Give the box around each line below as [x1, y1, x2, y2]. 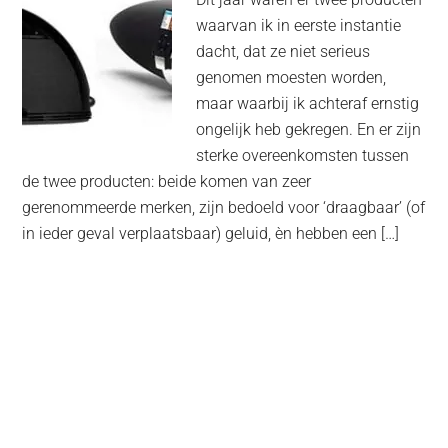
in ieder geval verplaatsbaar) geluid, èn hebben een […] [22, 224, 400, 244]
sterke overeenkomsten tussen [196, 146, 410, 166]
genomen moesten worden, [196, 68, 387, 88]
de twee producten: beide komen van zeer [22, 172, 312, 192]
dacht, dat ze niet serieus [196, 42, 371, 62]
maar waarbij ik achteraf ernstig [196, 94, 420, 114]
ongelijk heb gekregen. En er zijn [196, 120, 422, 140]
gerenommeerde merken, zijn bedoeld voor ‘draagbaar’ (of [22, 198, 426, 218]
